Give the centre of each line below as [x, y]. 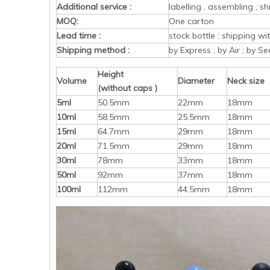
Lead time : [79, 36]
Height [111, 74]
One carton [191, 21]
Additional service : [94, 7]
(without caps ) [127, 88]
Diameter [196, 81]
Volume [72, 81]
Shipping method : [93, 50]
